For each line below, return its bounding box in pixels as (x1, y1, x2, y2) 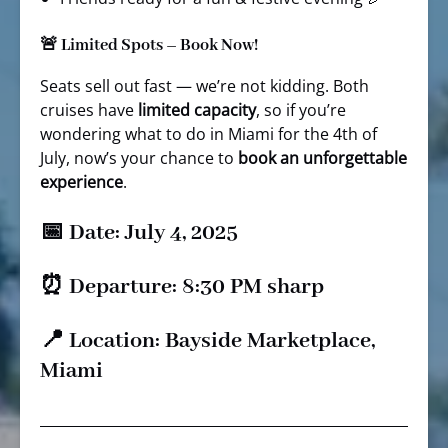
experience (40, 171, 123, 193)
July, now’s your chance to (40, 147, 238, 169)
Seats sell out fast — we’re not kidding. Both (40, 75, 369, 97)
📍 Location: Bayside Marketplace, (40, 327, 375, 355)
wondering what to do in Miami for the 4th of (40, 123, 377, 145)
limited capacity (138, 99, 256, 121)
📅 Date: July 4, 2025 (40, 219, 238, 247)
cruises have (40, 99, 138, 121)
